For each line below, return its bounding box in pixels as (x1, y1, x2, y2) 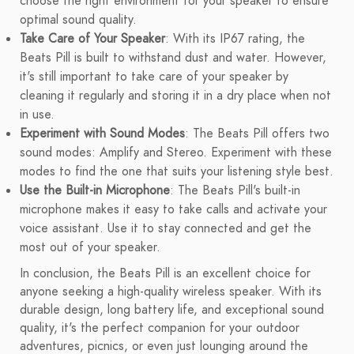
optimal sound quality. (20, 11, 137, 29)
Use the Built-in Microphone (20, 182, 170, 200)
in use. (20, 106, 55, 124)
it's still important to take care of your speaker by (20, 68, 288, 86)
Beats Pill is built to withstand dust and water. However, (20, 49, 326, 67)
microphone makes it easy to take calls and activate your (20, 201, 327, 219)
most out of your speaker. (20, 239, 160, 257)
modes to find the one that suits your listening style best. (20, 163, 333, 181)
